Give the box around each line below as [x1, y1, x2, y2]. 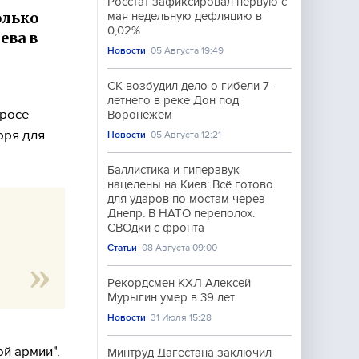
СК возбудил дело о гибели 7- [107, 79, 273, 92]
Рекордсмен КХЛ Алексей [107, 276, 251, 289]
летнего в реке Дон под [107, 94, 239, 107]
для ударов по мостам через [107, 192, 265, 205]
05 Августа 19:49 [151, 45, 224, 56]
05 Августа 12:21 [151, 129, 222, 140]
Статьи [107, 242, 137, 253]
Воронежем [107, 108, 172, 121]
